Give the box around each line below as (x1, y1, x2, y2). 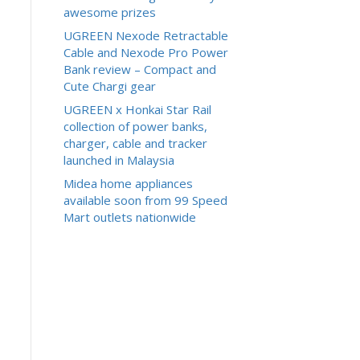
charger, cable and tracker (63, 134, 207, 151)
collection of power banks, (63, 117, 207, 134)
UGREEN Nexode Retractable (63, 27, 228, 43)
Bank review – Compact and (63, 60, 216, 77)
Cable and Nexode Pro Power (63, 43, 228, 60)
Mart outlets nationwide (63, 208, 196, 225)
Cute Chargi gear (63, 77, 156, 94)
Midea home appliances (63, 174, 193, 191)
